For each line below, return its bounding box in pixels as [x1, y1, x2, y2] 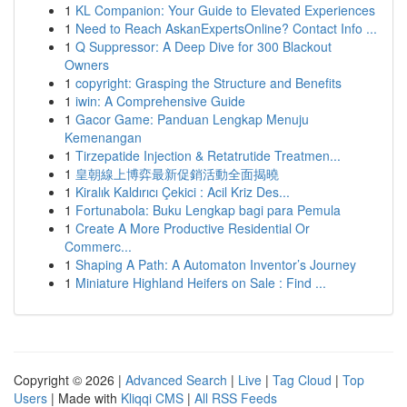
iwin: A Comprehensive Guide [75, 92, 245, 110]
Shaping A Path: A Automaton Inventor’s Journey [75, 255, 356, 273]
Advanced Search [125, 371, 227, 389]
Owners [65, 55, 109, 74]
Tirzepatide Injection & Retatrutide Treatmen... [75, 146, 341, 164]
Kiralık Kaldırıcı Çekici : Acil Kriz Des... [75, 183, 290, 201]
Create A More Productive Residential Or [75, 219, 310, 237]
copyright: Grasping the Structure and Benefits [75, 74, 342, 92]
